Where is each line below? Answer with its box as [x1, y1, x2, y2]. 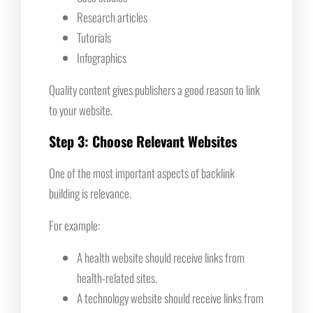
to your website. [49, 101, 112, 119]
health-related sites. [77, 268, 157, 286]
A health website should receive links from [77, 248, 245, 266]
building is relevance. [49, 184, 131, 202]
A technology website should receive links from [77, 289, 263, 307]
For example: [49, 216, 100, 234]
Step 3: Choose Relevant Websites [49, 130, 237, 152]
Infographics [77, 48, 126, 66]
